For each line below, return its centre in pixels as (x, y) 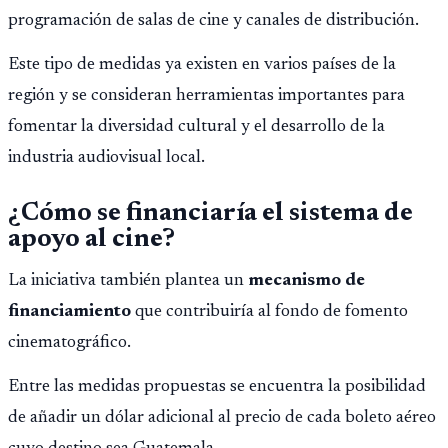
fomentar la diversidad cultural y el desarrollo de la (196, 127)
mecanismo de (306, 280)
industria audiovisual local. (106, 158)
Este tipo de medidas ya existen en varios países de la (202, 65)
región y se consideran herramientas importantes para (206, 96)
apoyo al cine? (91, 239)
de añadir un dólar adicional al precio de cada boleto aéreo (222, 418)
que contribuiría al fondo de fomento (269, 311)
